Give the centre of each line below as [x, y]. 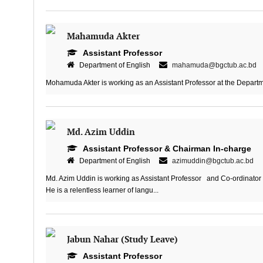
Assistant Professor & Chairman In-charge [166, 149]
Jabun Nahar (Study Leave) [122, 240]
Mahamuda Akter [103, 37]
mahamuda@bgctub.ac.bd [214, 65]
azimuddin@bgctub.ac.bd [213, 161]
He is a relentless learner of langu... [102, 190]
